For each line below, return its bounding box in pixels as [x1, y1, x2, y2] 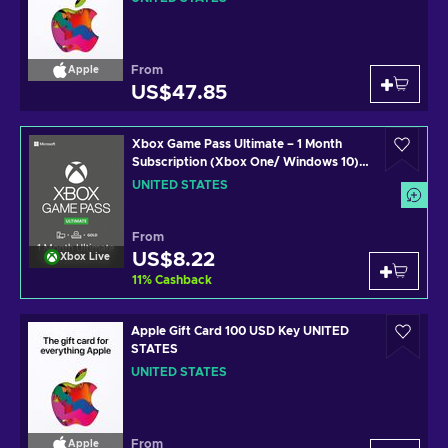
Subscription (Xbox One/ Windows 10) [132, 156, 359, 168]
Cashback [155, 274, 212, 286]
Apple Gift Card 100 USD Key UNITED [131, 325, 349, 337]
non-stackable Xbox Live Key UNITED [132, 174, 351, 186]
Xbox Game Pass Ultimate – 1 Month [132, 138, 342, 150]
